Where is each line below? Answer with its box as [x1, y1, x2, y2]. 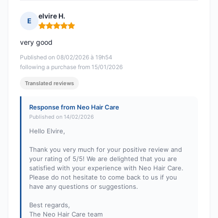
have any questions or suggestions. [29, 182, 138, 191]
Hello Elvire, [29, 127, 65, 135]
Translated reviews [25, 80, 74, 87]
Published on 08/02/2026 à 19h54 [20, 54, 112, 61]
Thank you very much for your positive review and [29, 145, 182, 154]
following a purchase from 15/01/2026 [20, 63, 123, 71]
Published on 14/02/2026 [29, 113, 94, 121]
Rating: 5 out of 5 [38, 25, 96, 35]
